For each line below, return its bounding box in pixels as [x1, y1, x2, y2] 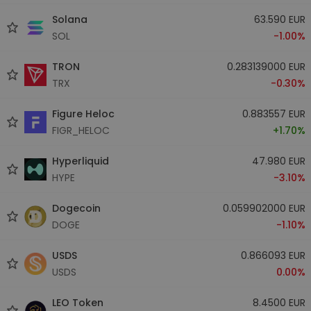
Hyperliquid [52, 153, 109, 168]
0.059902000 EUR [222, 201, 305, 215]
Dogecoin [52, 201, 101, 215]
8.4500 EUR [252, 295, 305, 310]
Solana [52, 12, 87, 26]
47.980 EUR [251, 153, 305, 168]
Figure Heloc [52, 106, 115, 121]
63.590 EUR [253, 12, 305, 26]
